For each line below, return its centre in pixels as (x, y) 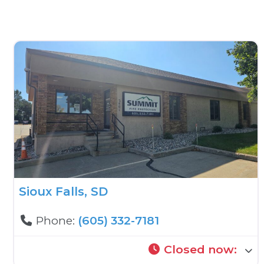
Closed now (199, 250)
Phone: (57, 221)
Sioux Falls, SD (63, 192)
